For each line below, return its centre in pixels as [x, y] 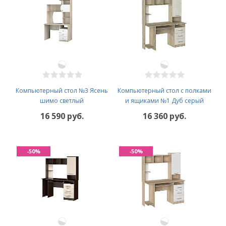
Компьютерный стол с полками [164, 91]
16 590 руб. [62, 116]
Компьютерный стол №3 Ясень [62, 91]
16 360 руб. [164, 116]
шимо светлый [62, 101]
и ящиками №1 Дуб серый [164, 101]
